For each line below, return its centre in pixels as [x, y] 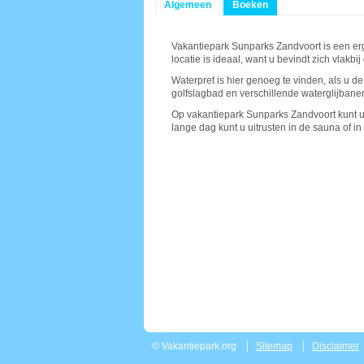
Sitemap [274, 346]
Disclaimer [336, 346]
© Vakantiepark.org [194, 346]
